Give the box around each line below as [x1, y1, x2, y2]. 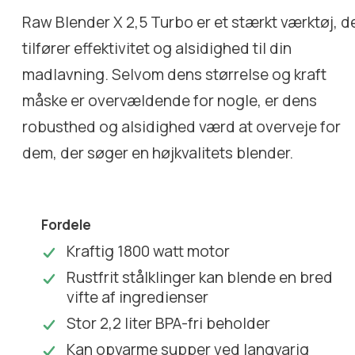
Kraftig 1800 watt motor [67, 240, 231, 261]
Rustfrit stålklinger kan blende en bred [67, 266, 334, 288]
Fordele [41, 215, 92, 234]
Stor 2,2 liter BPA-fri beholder [67, 312, 271, 334]
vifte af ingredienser [67, 286, 209, 307]
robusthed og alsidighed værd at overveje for [22, 116, 342, 137]
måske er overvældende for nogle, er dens [22, 90, 318, 111]
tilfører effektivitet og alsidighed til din [22, 37, 292, 59]
